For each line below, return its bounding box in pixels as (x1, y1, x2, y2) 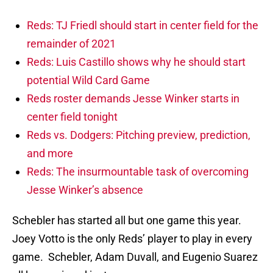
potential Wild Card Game (27, 74, 150, 87)
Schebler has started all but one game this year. (12, 214, 244, 227)
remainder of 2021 (27, 37, 116, 51)
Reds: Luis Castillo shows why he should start (27, 55, 246, 69)
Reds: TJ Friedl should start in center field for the (27, 19, 258, 32)
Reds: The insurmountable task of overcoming (27, 165, 249, 179)
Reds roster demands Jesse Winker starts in (27, 92, 239, 105)
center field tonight (27, 110, 118, 124)
